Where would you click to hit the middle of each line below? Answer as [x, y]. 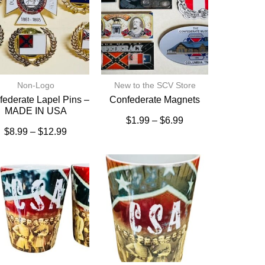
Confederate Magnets [155, 100]
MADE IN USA [35, 111]
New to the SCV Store [155, 85]
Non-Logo [35, 85]
